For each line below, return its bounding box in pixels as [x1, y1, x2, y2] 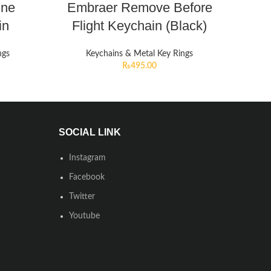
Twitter [68, 192, 95, 201]
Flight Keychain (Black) [72, 18, 207, 33]
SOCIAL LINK [58, 127, 121, 137]
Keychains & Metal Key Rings [86, 50, 193, 58]
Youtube [68, 212, 100, 220]
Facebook [68, 173, 105, 181]
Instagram [68, 154, 106, 162]
